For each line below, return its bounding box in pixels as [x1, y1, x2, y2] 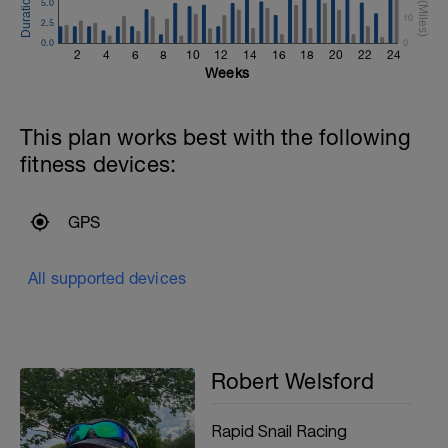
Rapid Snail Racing [210, 420, 347, 440]
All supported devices [28, 269, 187, 287]
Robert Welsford [210, 368, 374, 394]
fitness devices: [20, 151, 177, 177]
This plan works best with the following [20, 124, 411, 150]
